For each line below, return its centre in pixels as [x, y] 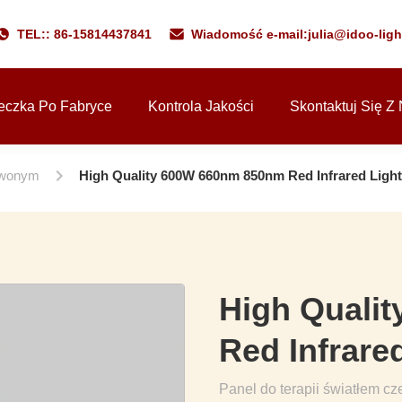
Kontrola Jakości [201, 106]
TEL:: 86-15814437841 [84, 34]
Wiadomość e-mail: [249, 34]
